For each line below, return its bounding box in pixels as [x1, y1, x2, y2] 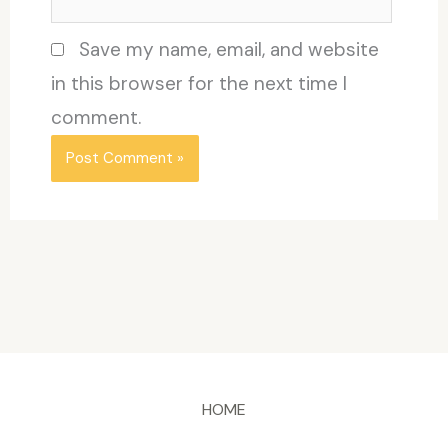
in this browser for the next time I [50, 70, 347, 96]
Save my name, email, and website [78, 36, 379, 62]
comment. [50, 104, 141, 130]
